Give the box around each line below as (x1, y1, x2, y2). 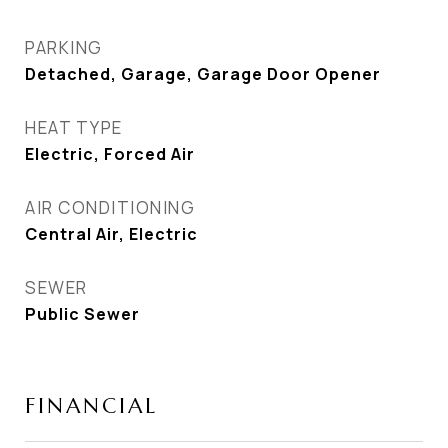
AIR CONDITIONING (25, 196, 195, 219)
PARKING (25, 36, 103, 59)
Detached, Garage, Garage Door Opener (25, 63, 381, 85)
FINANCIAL (25, 393, 158, 419)
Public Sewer (25, 303, 140, 325)
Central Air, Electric (25, 223, 198, 245)
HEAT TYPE (25, 116, 123, 139)
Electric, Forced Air (25, 143, 195, 165)
